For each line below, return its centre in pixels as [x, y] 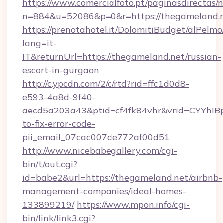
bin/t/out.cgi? [50, 164]
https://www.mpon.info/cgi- [133, 204]
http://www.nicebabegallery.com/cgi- [100, 151]
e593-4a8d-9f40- [59, 97]
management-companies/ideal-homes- [104, 191]
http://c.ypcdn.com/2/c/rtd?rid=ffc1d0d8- [106, 83]
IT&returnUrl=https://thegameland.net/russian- [122, 56]
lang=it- [40, 43]
